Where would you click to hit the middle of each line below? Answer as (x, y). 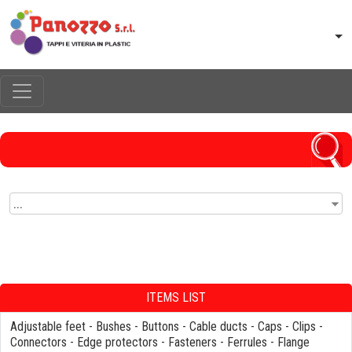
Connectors (38, 343)
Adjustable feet (48, 327)
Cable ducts (218, 327)
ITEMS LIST (176, 298)
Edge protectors (117, 343)
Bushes (114, 327)
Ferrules (247, 343)
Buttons (160, 327)
